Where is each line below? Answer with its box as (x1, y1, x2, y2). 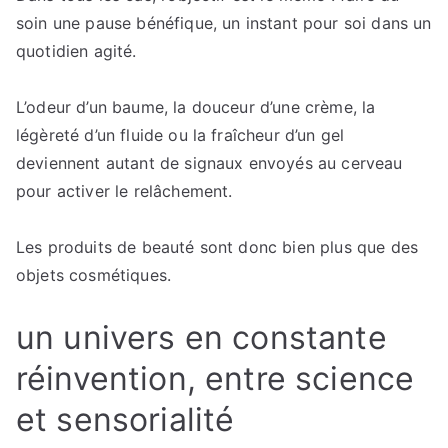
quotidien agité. (16, 41, 137, 61)
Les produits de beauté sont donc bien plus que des (16, 237, 419, 257)
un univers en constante (16, 318, 387, 357)
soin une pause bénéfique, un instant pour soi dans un (16, 13, 432, 33)
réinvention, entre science (16, 359, 415, 398)
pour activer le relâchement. (16, 181, 233, 201)
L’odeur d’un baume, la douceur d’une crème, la (16, 97, 376, 117)
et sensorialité (16, 400, 235, 439)
